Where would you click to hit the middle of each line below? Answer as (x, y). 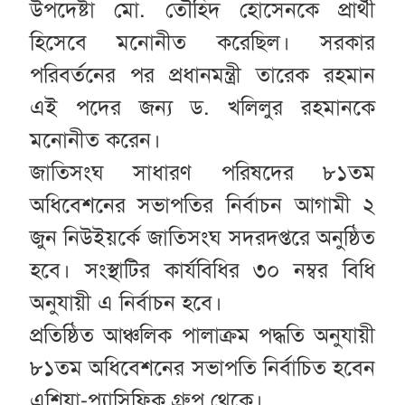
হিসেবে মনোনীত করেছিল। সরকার (202, 43)
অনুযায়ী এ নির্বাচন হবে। (129, 303)
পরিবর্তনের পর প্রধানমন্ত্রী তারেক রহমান (202, 75)
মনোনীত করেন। (95, 141)
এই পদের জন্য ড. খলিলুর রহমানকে (202, 108)
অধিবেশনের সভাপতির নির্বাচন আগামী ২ (202, 206)
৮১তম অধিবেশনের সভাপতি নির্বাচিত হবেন (202, 368)
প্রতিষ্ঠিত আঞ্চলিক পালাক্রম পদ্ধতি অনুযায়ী (202, 336)
